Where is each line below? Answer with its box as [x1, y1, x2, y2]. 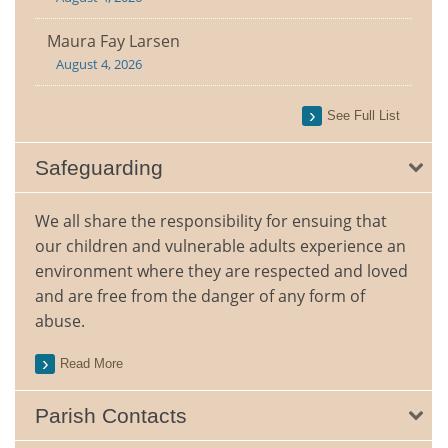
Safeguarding [35, 155, 163, 179]
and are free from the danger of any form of [35, 284, 365, 307]
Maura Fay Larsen [47, 29, 180, 52]
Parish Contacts [35, 403, 187, 427]
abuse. [35, 309, 85, 332]
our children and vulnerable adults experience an [35, 234, 406, 257]
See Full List [327, 107, 401, 123]
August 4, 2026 [56, 54, 142, 73]
